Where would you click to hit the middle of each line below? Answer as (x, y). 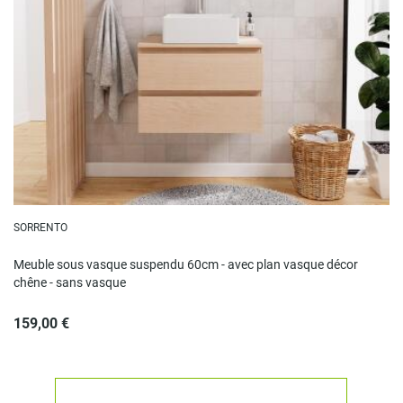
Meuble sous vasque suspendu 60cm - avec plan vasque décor (185, 264)
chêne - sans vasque (69, 282)
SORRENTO (40, 227)
